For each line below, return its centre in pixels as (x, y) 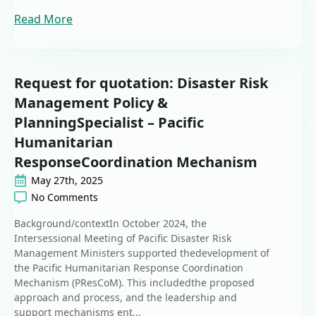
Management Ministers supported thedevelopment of (142, 253)
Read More (43, 19)
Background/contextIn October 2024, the (110, 224)
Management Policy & (91, 103)
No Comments (65, 197)
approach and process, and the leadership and (126, 298)
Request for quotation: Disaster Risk (141, 83)
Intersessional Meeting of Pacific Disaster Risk (123, 238)
